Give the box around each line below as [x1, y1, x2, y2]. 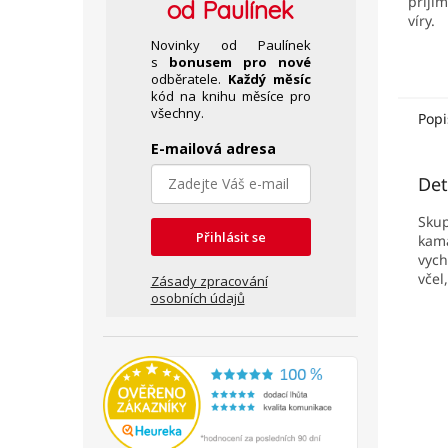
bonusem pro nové [168, 53, 311, 71]
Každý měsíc [227, 70, 311, 88]
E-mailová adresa [150, 139, 276, 158]
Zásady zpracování [150, 272, 268, 290]
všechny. [150, 104, 204, 122]
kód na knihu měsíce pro [150, 87, 311, 105]
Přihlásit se [195, 228, 266, 246]
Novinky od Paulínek [150, 36, 311, 54]
